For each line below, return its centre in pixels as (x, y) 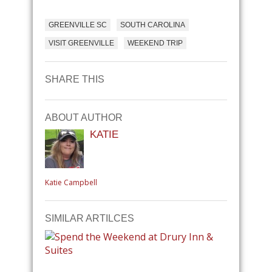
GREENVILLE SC (78, 25)
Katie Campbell (71, 182)
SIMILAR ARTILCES (90, 218)
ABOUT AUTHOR (84, 117)
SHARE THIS (75, 79)
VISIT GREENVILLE (81, 43)
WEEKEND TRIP (155, 43)
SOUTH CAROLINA (153, 25)
